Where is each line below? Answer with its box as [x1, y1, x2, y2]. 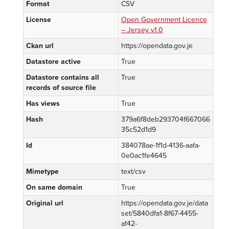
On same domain [26, 183, 82, 192]
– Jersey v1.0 [121, 26, 163, 34]
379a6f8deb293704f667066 [121, 115, 210, 124]
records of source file [26, 83, 96, 92]
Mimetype [26, 167, 59, 176]
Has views [26, 99, 60, 108]
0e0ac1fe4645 [121, 151, 167, 160]
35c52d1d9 [121, 125, 156, 134]
